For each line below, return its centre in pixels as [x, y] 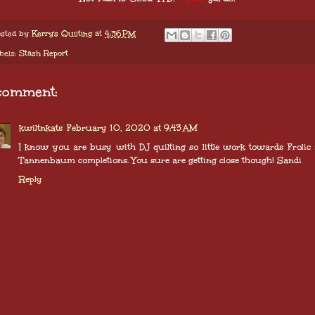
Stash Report [44, 53]
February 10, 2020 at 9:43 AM [132, 128]
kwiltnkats [41, 128]
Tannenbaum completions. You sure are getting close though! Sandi [160, 160]
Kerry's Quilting [62, 34]
